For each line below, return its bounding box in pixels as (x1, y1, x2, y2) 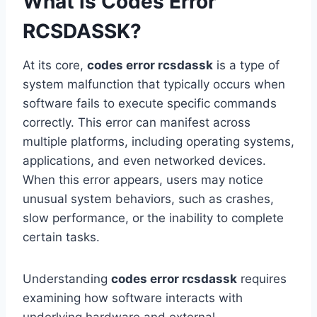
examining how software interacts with (23, 291, 243, 306)
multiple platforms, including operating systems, (23, 134, 294, 149)
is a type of (213, 58, 279, 73)
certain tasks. (23, 230, 100, 245)
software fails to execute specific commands (23, 96, 277, 111)
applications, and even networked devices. (23, 154, 266, 168)
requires (237, 272, 287, 287)
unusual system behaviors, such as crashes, (23, 192, 274, 207)
